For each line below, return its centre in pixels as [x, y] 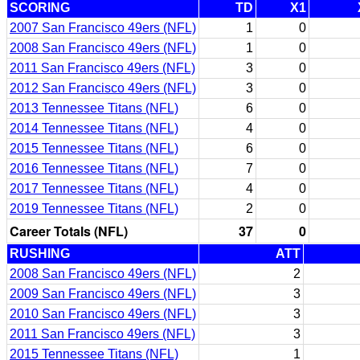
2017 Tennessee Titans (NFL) [94, 188]
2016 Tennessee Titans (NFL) [94, 168]
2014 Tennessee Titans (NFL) [94, 128]
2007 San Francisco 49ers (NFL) [103, 28]
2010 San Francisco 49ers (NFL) [103, 314]
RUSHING [40, 254]
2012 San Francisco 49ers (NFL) [103, 88]
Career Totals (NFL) [69, 231]
